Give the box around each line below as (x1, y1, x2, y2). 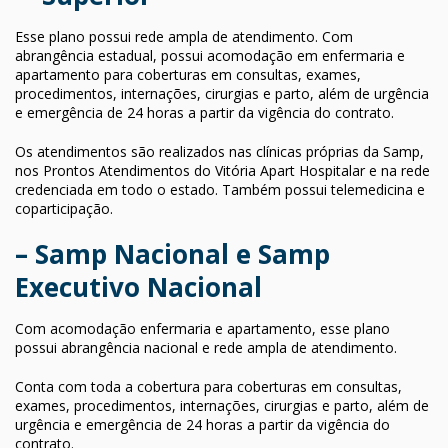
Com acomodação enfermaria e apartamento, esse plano (15, 318, 390, 338)
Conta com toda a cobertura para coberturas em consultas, (15, 376, 402, 396)
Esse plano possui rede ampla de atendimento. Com (15, 26, 353, 46)
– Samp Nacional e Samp (15, 235, 330, 272)
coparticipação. (15, 198, 113, 218)
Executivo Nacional (15, 268, 262, 305)
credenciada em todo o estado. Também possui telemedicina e (15, 179, 425, 199)
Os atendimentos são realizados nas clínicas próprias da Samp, (15, 141, 424, 161)
